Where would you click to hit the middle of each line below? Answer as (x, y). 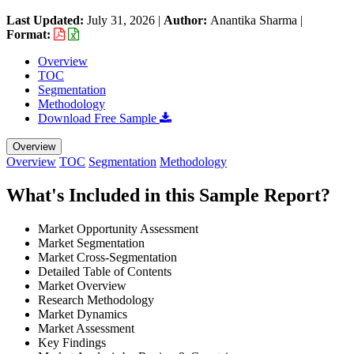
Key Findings (72, 342)
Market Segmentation (91, 243)
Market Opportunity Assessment (118, 228)
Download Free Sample (99, 118)
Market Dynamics (83, 314)
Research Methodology (96, 299)
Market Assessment (86, 328)
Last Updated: (47, 20)
